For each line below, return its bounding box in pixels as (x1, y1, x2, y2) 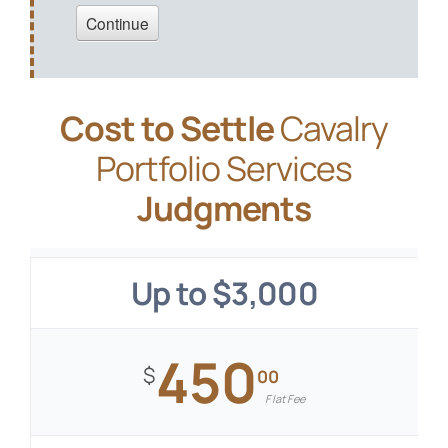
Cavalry (280, 105, 389, 152)
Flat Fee (265, 391, 306, 407)
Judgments (137, 185, 311, 232)
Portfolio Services (96, 145, 352, 192)
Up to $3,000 (130, 272, 319, 315)
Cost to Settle (59, 105, 281, 152)
